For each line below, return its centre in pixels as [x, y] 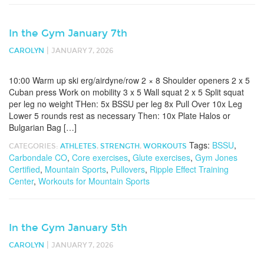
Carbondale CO [38, 157]
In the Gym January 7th [68, 33]
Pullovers [128, 169]
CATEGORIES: [34, 146]
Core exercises [100, 157]
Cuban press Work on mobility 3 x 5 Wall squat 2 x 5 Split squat [126, 92]
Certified [24, 169]
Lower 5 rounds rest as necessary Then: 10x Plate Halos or [120, 115]
